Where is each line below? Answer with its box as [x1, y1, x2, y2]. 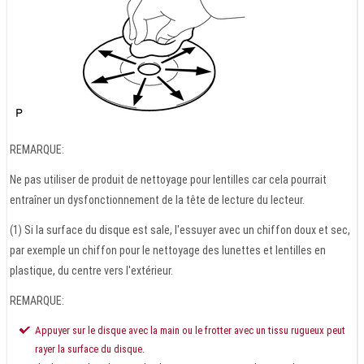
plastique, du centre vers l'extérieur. [10, 264, 173, 278]
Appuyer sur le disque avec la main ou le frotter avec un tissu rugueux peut [35, 324, 345, 337]
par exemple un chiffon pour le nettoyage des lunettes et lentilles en [10, 244, 326, 258]
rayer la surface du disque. [35, 343, 145, 356]
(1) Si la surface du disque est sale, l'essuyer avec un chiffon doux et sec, [10, 223, 350, 237]
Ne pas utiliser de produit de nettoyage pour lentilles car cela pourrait [10, 173, 327, 187]
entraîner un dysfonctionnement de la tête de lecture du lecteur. [10, 193, 305, 207]
